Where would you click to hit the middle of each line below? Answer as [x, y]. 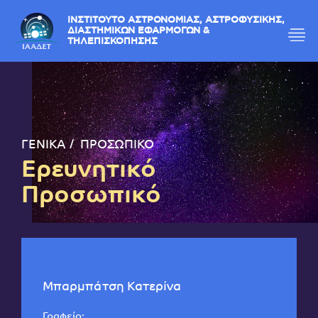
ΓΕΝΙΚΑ [44, 146]
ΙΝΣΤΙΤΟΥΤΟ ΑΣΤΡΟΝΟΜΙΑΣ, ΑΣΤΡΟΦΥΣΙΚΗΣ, [196, 22]
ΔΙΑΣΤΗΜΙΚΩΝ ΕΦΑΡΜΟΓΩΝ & [154, 34]
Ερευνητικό [89, 171]
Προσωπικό [91, 197]
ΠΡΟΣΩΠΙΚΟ [117, 146]
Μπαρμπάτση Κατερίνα [112, 287]
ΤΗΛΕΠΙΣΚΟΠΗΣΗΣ [125, 46]
